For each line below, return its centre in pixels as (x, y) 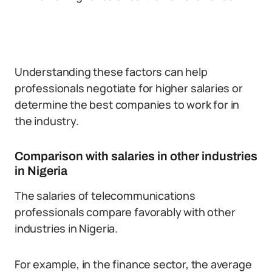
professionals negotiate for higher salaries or (129, 88)
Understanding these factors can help (111, 72)
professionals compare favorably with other (125, 212)
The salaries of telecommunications (105, 195)
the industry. (47, 121)
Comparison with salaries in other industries (136, 156)
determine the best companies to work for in (127, 104)
